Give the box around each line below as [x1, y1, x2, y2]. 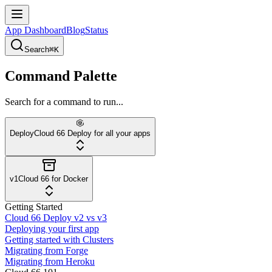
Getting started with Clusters [5, 234, 114, 245]
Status [85, 25, 108, 35]
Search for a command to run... [5, 96, 123, 107]
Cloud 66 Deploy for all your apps [34, 129, 151, 138]
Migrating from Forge [5, 245, 88, 256]
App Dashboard [5, 25, 66, 35]
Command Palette [5, 67, 117, 84]
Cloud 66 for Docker [18, 174, 88, 184]
